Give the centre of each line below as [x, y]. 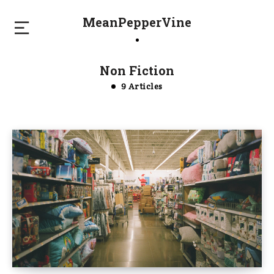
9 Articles [141, 86]
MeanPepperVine [137, 22]
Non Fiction [137, 70]
